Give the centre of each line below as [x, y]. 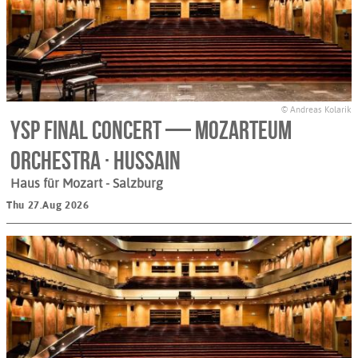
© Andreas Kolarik [316, 109]
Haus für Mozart [58, 183]
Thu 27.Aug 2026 [48, 205]
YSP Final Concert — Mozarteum [151, 129]
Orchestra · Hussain [95, 160]
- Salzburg [134, 183]
